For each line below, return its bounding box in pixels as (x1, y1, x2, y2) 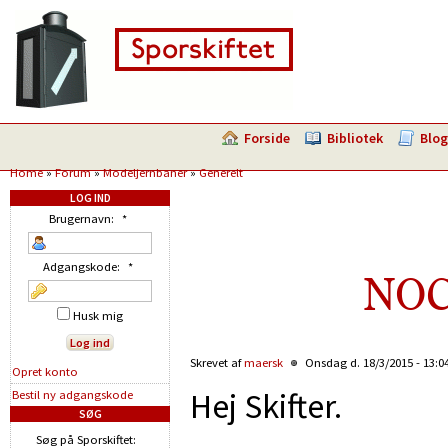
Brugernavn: (48, 211, 117, 226)
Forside (244, 129, 290, 147)
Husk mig (70, 308, 123, 323)
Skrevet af (190, 355, 244, 370)
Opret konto (12, 364, 78, 379)
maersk (244, 355, 283, 370)
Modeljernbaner (103, 165, 187, 180)
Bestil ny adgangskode (12, 387, 133, 402)
